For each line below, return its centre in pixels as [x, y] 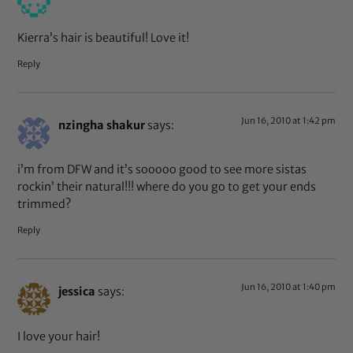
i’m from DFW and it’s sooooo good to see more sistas [162, 170]
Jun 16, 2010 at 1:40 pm [288, 287]
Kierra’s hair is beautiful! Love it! [104, 37]
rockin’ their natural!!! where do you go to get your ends [167, 187]
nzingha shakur [102, 125]
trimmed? [45, 204]
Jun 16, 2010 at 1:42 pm [288, 120]
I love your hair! [59, 336]
